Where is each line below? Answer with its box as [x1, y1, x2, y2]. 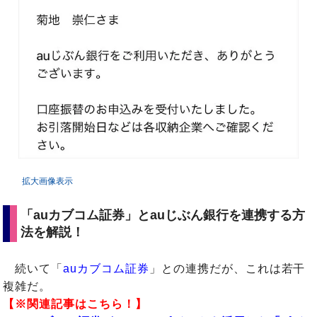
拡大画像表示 [22, 176, 74, 187]
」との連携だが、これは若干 [149, 263, 306, 275]
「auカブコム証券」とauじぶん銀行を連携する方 [21, 208, 306, 223]
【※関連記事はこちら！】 [3, 298, 147, 311]
